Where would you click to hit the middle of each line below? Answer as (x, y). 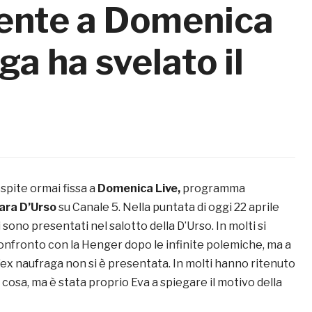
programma (214, 189)
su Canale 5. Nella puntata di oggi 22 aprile (169, 208)
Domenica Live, (140, 189)
